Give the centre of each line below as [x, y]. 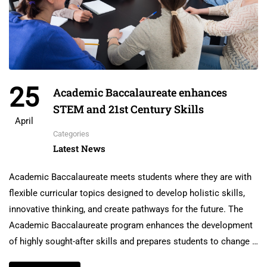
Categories [71, 134]
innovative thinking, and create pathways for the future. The [126, 209]
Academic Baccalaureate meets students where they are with [130, 177]
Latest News [79, 149]
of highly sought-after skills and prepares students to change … [133, 242]
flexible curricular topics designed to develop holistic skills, [127, 193]
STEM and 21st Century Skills [128, 109]
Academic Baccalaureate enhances [140, 93]
